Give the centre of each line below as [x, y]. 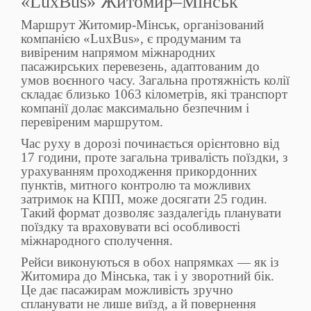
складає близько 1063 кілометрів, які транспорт [154, 94]
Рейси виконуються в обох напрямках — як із [150, 262]
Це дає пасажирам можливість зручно [127, 290]
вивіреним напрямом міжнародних [118, 53]
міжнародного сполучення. [97, 241]
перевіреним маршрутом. [92, 122]
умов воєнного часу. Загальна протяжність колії [155, 81]
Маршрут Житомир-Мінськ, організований [142, 25]
